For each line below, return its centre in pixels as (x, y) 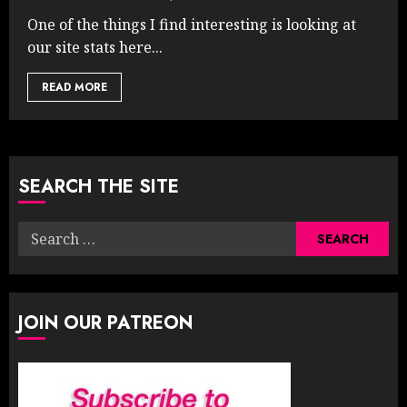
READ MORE (74, 87)
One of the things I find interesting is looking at (192, 24)
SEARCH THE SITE (99, 186)
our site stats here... (95, 47)
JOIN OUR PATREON (105, 323)
